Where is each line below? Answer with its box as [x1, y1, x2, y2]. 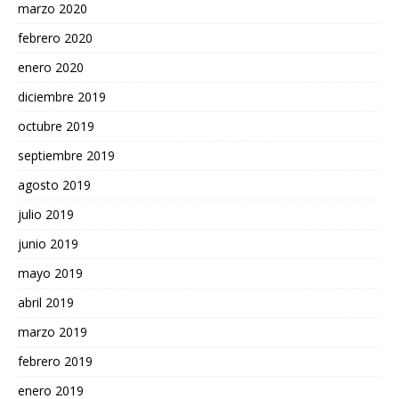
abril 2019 [18, 294, 74, 312]
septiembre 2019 [18, 147, 115, 165]
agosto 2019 [18, 176, 91, 194]
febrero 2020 [18, 29, 93, 47]
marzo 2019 [18, 323, 87, 341]
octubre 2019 [18, 118, 94, 135]
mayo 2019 [18, 265, 83, 282]
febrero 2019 [18, 353, 93, 370]
